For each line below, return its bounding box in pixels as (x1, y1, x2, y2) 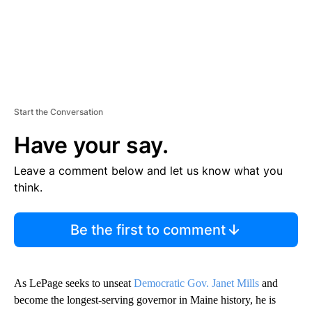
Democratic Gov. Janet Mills (134, 276, 259, 289)
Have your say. (14, 131, 169, 159)
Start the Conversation (14, 106, 103, 117)
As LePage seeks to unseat (14, 276, 134, 289)
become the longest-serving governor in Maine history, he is (14, 293, 276, 306)
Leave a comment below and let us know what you (14, 163, 283, 178)
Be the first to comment (70, 221, 226, 238)
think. (14, 180, 42, 194)
